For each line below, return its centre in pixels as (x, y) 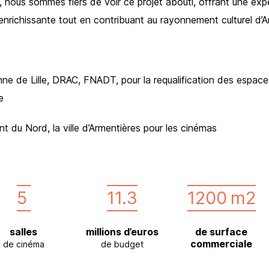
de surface (222, 232)
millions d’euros (122, 232)
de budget (122, 244)
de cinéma (23, 244)
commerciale (222, 244)
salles (24, 232)
